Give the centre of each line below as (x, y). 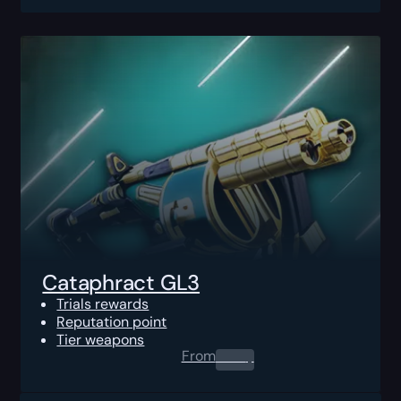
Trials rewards (103, 303)
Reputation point (112, 321)
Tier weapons (101, 339)
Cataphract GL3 (121, 282)
